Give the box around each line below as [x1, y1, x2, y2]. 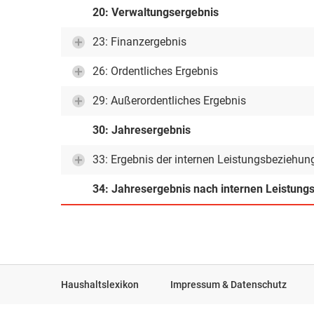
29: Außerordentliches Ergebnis [93, 94, 246, 107]
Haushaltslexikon [61, 279, 139, 290]
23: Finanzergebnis [93, 35, 186, 48]
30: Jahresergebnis [93, 123, 191, 137]
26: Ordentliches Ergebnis [93, 64, 218, 78]
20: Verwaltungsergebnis [93, 6, 219, 19]
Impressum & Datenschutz [170, 279, 287, 290]
